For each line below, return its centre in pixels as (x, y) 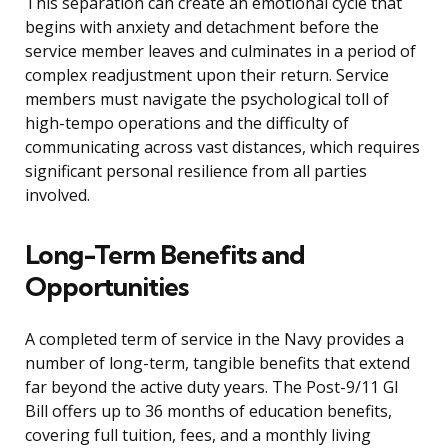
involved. (57, 195)
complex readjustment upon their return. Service (207, 75)
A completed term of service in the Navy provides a (214, 339)
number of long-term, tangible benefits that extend (217, 363)
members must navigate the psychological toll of (207, 99)
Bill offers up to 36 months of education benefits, (208, 411)
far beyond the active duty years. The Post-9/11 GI (212, 387)
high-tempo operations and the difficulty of (187, 123)
